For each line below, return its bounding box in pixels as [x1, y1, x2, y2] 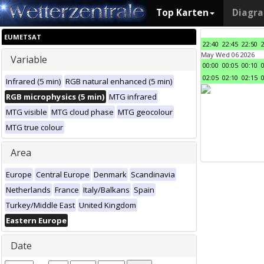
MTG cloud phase [51, 107, 114, 117]
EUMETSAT [4, 32, 41, 41]
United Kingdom [79, 200, 136, 210]
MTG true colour [6, 122, 63, 133]
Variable [11, 53, 47, 66]
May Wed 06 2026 [201, 50, 255, 59]
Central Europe [36, 169, 90, 180]
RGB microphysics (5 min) [6, 91, 105, 102]
